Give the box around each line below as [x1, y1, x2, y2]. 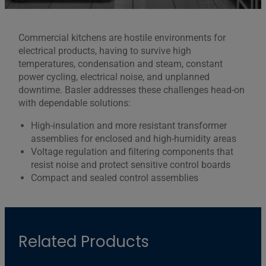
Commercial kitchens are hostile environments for [18, 32, 226, 44]
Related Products [18, 231, 149, 253]
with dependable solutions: [18, 97, 131, 109]
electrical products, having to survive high [18, 45, 191, 57]
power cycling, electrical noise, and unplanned [18, 71, 210, 83]
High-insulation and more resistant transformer [31, 120, 227, 132]
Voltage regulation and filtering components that [31, 146, 234, 158]
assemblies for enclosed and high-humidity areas [31, 133, 237, 145]
